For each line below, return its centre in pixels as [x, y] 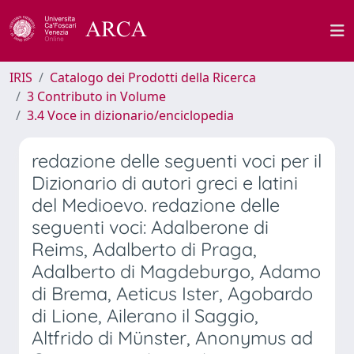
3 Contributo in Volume [96, 96]
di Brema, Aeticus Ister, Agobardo [172, 294]
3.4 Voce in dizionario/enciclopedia [130, 115]
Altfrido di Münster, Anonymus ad [172, 338]
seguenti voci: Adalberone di [150, 227]
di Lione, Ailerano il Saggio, [145, 316]
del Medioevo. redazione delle [156, 205]
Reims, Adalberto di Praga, [144, 249]
